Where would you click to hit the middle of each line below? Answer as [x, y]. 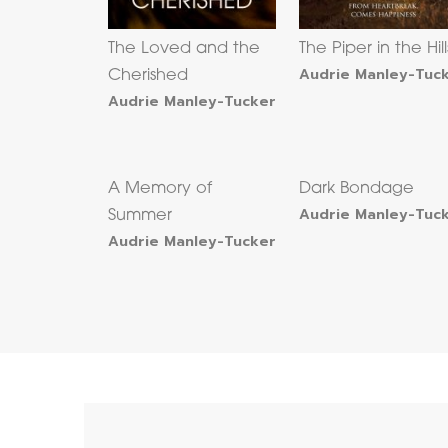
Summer [139, 216]
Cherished [147, 76]
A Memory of [159, 189]
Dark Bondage [357, 189]
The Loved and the [183, 49]
